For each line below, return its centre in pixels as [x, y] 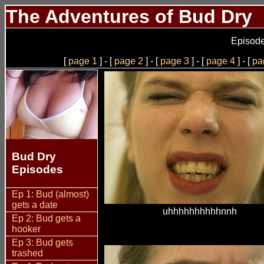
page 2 [129, 61]
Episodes [37, 169]
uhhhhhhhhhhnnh [200, 212]
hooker [26, 229]
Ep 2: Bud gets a [46, 218]
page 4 [221, 61]
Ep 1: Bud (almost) [50, 194]
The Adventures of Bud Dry [129, 16]
